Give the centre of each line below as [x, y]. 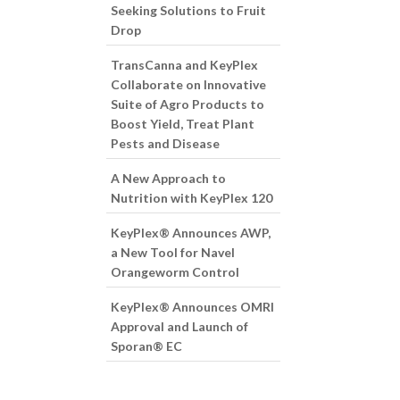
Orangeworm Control [175, 272]
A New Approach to [169, 178]
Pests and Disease [166, 143]
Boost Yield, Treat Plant [183, 124]
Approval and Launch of [180, 326]
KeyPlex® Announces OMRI [193, 307]
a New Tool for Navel [173, 252]
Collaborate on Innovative [189, 84]
